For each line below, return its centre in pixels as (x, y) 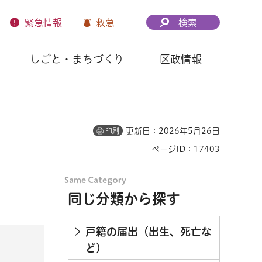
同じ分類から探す (124, 199)
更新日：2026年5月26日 (173, 131)
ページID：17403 (186, 149)
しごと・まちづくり (77, 59)
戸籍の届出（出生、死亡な (149, 232)
